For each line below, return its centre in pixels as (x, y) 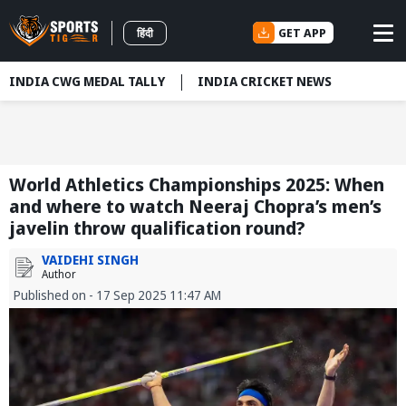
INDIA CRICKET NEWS (265, 81)
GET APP (302, 32)
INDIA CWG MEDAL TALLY (87, 81)
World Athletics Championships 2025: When (197, 185)
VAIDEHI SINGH (90, 260)
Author (59, 275)
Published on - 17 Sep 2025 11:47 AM (117, 295)
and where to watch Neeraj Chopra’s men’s (195, 207)
